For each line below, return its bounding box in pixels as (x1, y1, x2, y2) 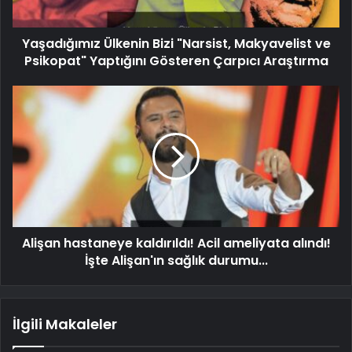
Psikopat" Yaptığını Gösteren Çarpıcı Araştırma (24, 52, 328, 71)
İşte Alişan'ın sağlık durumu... (84, 251, 268, 270)
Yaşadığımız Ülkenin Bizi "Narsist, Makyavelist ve (21, 35, 331, 53)
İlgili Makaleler (13, 314, 117, 335)
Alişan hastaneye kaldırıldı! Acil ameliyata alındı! (21, 234, 331, 253)
